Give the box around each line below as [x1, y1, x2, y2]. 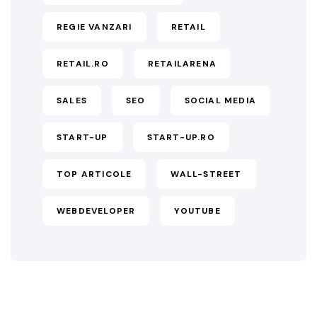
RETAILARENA [147, 57, 217, 69]
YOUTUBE [174, 204, 221, 217]
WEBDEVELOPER [57, 204, 136, 217]
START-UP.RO [146, 131, 215, 143]
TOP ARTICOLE [57, 168, 132, 180]
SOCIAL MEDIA [184, 94, 257, 106]
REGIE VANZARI [57, 21, 132, 33]
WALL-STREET [171, 168, 242, 180]
